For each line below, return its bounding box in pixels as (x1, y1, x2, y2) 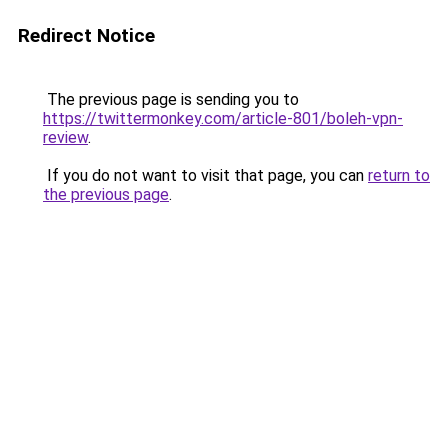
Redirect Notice (18, 24, 155, 47)
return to (368, 166, 430, 185)
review (43, 128, 88, 147)
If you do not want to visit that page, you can (43, 166, 368, 185)
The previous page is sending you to (43, 90, 299, 109)
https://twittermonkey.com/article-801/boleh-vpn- (43, 109, 403, 128)
